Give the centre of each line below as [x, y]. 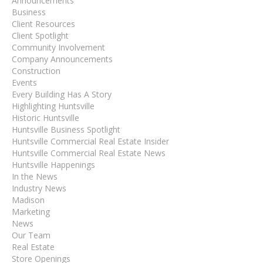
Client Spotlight [40, 36]
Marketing [31, 212]
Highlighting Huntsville [53, 106]
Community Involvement [58, 47]
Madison [28, 200]
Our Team [31, 235]
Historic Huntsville [45, 118]
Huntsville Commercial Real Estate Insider [90, 141]
